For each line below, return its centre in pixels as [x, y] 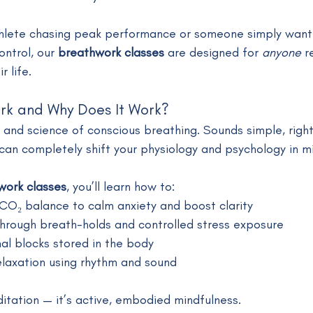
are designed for [213, 52]
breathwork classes [111, 52]
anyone [282, 52]
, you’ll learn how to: [121, 186]
